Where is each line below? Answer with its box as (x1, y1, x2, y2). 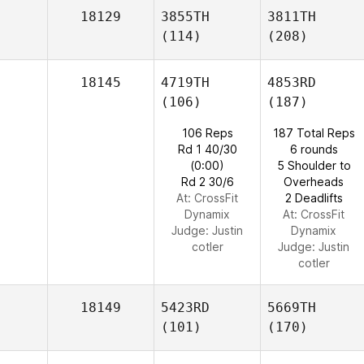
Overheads (284, 175, 344, 188)
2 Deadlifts (284, 191, 343, 205)
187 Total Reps (272, 126, 355, 140)
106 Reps (181, 126, 233, 140)
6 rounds (289, 142, 338, 156)
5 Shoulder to (276, 158, 351, 172)
